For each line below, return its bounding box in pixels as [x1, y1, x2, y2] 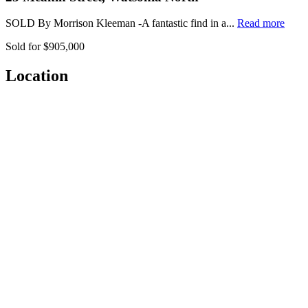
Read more [237, 17, 285, 30]
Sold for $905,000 [5, 41, 85, 53]
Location [5, 67, 68, 85]
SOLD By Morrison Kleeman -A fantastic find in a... [5, 17, 237, 30]
